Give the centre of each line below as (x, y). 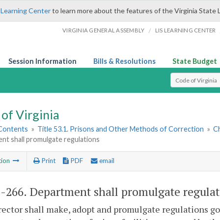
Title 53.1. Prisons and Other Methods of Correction (121, 129)
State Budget (195, 61)
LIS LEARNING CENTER (185, 30)
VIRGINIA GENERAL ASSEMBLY (104, 30)
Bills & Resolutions (124, 61)
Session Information (42, 61)
